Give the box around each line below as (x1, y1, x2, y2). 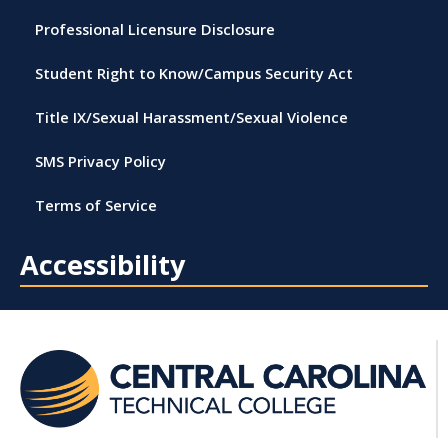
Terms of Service (35, 194, 157, 215)
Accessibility (20, 245, 185, 283)
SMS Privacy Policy (35, 150, 166, 171)
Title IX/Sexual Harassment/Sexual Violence (35, 106, 348, 127)
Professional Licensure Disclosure (35, 18, 275, 39)
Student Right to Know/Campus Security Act (35, 62, 353, 83)
